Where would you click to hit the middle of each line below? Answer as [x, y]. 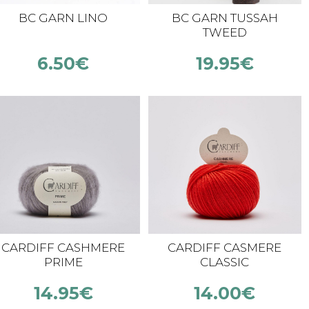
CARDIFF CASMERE [225, 248]
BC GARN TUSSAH [225, 18]
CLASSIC [225, 262]
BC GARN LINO [63, 18]
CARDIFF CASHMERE [63, 248]
